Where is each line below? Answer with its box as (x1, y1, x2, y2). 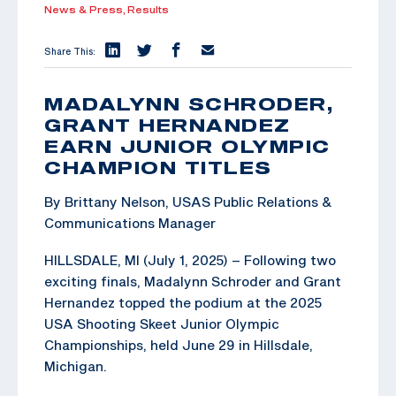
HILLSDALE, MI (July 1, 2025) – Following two (44, 251, 336, 268)
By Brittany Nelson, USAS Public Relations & (44, 193, 332, 209)
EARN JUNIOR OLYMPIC (44, 134, 331, 156)
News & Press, (44, 4, 127, 15)
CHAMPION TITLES (44, 156, 272, 178)
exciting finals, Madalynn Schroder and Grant (44, 272, 341, 289)
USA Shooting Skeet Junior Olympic (44, 315, 279, 331)
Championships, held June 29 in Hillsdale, (44, 336, 313, 353)
